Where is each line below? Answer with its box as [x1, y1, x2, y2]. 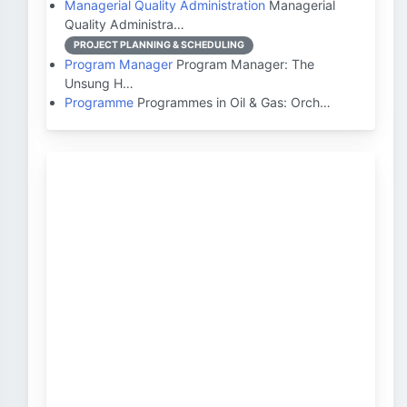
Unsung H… [65, 75, 134, 91]
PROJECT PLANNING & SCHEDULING [74, 39, 244, 51]
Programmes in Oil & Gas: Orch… [134, 94, 331, 110]
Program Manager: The [173, 56, 314, 72]
